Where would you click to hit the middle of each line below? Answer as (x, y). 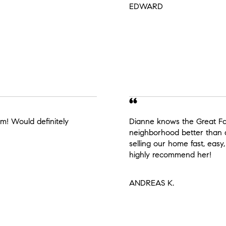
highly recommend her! (170, 155)
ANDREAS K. (152, 183)
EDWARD (146, 6)
